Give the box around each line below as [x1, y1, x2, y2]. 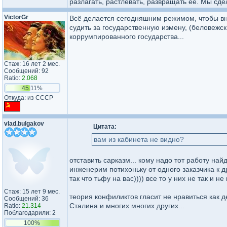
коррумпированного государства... [69, 32, 184, 41]
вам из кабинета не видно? [94, 135, 184, 143]
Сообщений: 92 [4, 67, 49, 74]
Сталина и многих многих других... [69, 202, 184, 210]
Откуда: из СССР [4, 94, 53, 101]
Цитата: [93, 123, 117, 130]
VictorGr [4, 14, 28, 21]
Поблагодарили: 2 [4, 209, 56, 216]
